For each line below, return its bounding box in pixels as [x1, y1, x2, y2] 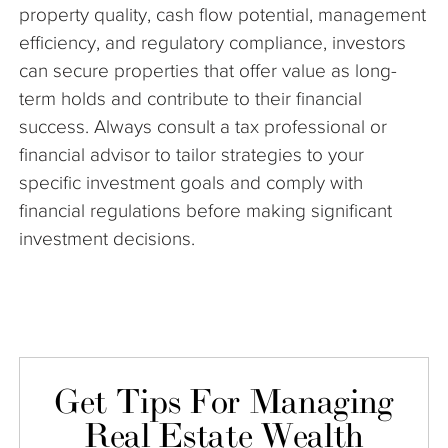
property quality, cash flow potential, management [19, 4, 426, 26]
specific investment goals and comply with [19, 172, 363, 194]
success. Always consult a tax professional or [19, 116, 387, 138]
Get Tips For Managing [54, 381, 394, 423]
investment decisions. [19, 228, 195, 250]
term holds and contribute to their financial [19, 88, 362, 110]
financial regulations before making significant [19, 200, 392, 222]
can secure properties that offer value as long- [19, 60, 397, 82]
